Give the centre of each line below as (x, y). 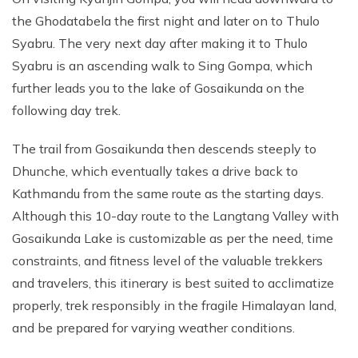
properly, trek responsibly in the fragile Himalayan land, (174, 305)
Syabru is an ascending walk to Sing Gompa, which (162, 66)
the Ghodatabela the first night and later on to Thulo (166, 21)
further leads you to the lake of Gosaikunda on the (158, 88)
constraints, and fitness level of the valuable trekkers (167, 261)
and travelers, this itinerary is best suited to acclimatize (173, 283)
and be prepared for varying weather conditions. (155, 328)
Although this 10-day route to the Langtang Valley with (175, 216)
